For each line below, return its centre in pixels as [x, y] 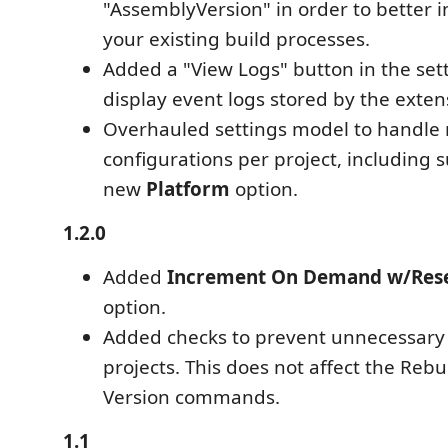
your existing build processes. [236, 38]
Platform [188, 188]
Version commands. [191, 396]
